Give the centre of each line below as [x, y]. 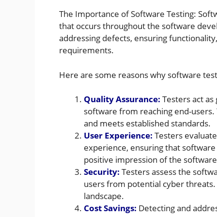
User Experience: [118, 136]
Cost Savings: [110, 208]
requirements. [86, 50]
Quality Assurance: [122, 99]
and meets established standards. [147, 124]
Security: [102, 172]
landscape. [104, 196]
